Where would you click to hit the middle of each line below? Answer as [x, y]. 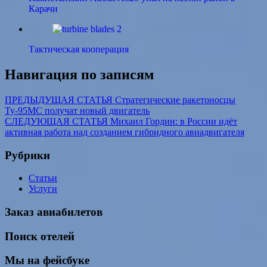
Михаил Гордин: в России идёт [174, 121]
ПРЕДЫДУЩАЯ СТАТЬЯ [59, 100]
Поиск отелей [40, 236]
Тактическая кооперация [79, 49]
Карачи [43, 9]
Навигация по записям [79, 74]
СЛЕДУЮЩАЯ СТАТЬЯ [56, 121]
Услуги [43, 189]
